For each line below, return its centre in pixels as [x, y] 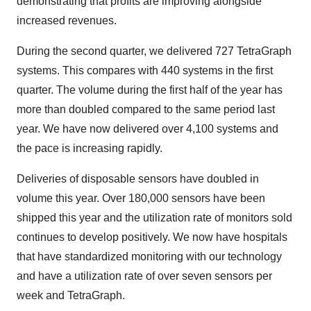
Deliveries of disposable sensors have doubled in [138, 179]
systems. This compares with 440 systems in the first [145, 70]
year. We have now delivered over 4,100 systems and [148, 129]
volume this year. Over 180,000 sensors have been [141, 198]
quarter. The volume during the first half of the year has [150, 90]
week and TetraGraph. [71, 295]
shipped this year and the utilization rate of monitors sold [154, 218]
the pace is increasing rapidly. [90, 148]
